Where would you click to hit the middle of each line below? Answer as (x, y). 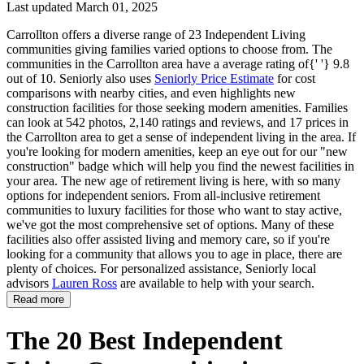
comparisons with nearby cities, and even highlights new (151, 93)
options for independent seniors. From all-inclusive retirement (163, 196)
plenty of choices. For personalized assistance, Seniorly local (161, 269)
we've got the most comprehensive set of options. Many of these (170, 225)
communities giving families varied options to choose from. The (169, 50)
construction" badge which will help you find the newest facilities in (180, 167)
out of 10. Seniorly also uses (80, 79)
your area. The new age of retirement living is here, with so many (173, 181)
